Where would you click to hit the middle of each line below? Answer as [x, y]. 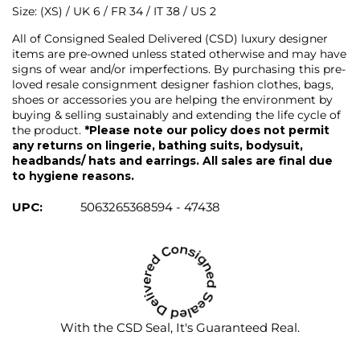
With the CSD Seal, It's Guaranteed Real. [180, 327]
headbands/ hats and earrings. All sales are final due [172, 160]
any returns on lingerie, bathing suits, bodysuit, [157, 145]
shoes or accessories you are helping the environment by [172, 99]
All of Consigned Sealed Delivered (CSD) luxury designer [170, 38]
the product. [48, 130]
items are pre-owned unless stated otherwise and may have [179, 53]
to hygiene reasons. [73, 176]
